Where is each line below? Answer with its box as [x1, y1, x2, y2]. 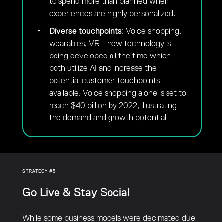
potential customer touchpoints [49, 76, 160, 85]
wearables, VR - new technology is [49, 39, 171, 48]
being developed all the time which [49, 52, 171, 60]
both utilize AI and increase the [49, 64, 157, 73]
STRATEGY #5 [22, 169, 55, 174]
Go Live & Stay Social [22, 187, 130, 199]
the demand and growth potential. [49, 113, 168, 122]
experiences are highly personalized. [49, 9, 175, 18]
